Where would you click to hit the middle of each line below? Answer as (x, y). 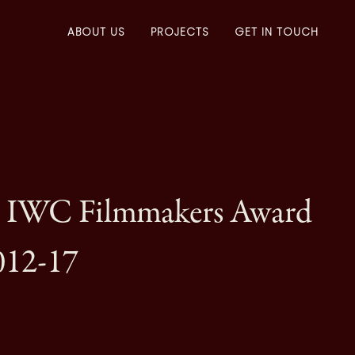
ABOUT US (96, 32)
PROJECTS (180, 32)
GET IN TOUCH (277, 32)
